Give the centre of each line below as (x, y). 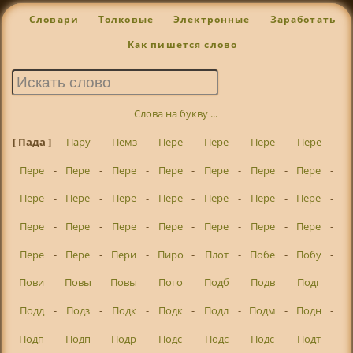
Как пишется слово (182, 45)
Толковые (126, 20)
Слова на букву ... (176, 114)
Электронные (212, 20)
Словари (54, 20)
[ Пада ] (33, 142)
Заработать (303, 20)
